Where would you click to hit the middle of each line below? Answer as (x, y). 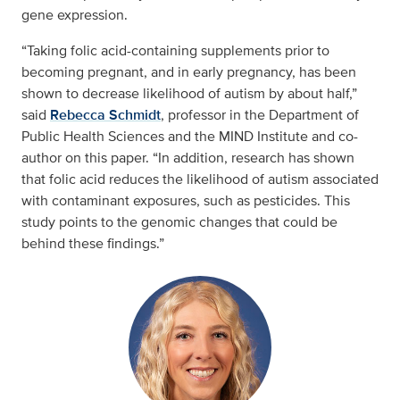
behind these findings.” (93, 244)
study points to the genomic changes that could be (179, 222)
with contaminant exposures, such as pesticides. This (186, 201)
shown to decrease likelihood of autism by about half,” (189, 94)
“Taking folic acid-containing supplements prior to (175, 51)
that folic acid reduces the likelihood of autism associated (200, 179)
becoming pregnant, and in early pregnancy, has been (189, 72)
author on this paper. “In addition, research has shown (188, 158)
